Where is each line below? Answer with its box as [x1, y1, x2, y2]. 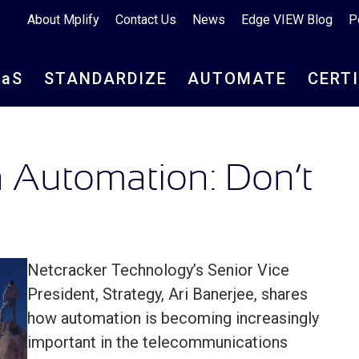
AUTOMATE [188, 69, 288, 88]
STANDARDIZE [43, 69, 167, 88]
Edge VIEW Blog [241, 12, 333, 27]
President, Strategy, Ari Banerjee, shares [27, 284, 308, 305]
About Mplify [27, 12, 99, 27]
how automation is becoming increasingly [27, 309, 319, 329]
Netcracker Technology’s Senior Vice [27, 260, 289, 280]
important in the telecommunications [27, 333, 288, 353]
